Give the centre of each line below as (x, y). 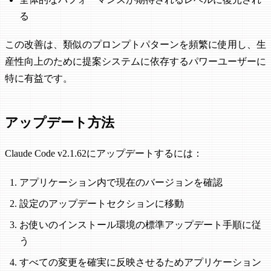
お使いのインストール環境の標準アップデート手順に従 (140, 225)
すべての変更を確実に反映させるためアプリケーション (140, 263)
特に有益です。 (39, 79)
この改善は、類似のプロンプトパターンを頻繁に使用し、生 (135, 45)
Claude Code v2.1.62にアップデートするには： (104, 154)
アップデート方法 (60, 122)
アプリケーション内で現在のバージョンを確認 (121, 183)
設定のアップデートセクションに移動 (102, 204)
